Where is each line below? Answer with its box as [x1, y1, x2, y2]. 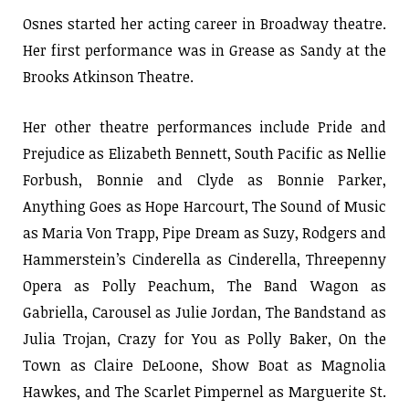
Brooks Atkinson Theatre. [23, 66, 194, 87]
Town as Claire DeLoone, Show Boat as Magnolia [23, 354, 386, 375]
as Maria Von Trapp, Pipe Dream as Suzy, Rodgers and [23, 222, 386, 243]
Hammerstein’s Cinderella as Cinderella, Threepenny [23, 248, 386, 269]
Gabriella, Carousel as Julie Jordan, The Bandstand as [23, 301, 386, 322]
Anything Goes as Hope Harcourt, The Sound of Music [23, 195, 386, 216]
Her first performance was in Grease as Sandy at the [23, 39, 386, 60]
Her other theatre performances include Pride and [23, 116, 386, 137]
